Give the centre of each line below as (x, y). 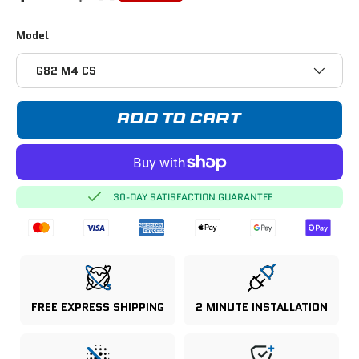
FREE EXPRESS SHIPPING (98, 307)
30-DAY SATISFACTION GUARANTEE (193, 197)
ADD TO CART (179, 120)
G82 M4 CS (66, 71)
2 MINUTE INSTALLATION (261, 307)
